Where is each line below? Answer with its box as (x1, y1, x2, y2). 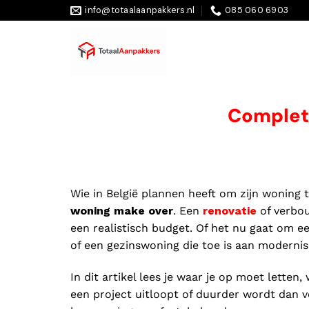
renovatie (203, 204, 257, 217)
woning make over (70, 204, 173, 217)
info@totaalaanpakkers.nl (85, 4, 195, 16)
